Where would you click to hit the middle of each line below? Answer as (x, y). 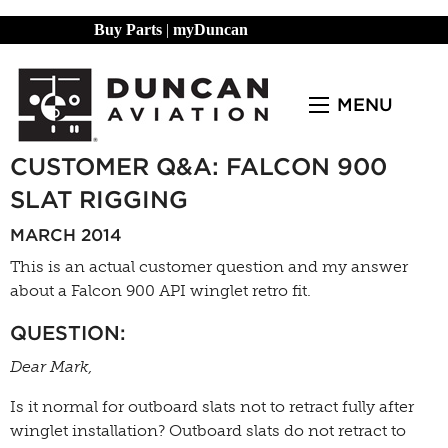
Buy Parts (128, 29)
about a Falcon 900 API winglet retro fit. (160, 290)
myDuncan (210, 29)
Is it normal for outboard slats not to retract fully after (212, 406)
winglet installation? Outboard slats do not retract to (208, 430)
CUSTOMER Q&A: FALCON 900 (198, 166)
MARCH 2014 (66, 235)
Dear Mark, (51, 366)
